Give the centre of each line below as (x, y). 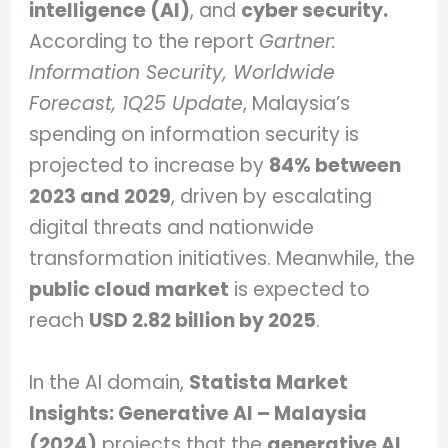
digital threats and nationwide (172, 228)
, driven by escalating (272, 197)
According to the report (144, 42)
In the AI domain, (109, 382)
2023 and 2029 (100, 197)
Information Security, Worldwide (182, 73)
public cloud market (129, 290)
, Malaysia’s (297, 104)
